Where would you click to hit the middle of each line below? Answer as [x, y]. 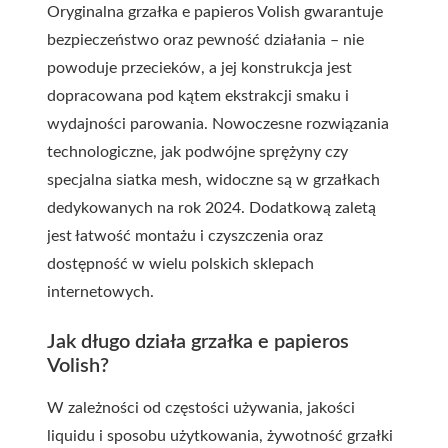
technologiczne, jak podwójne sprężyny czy [197, 152]
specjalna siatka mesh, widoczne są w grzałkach [213, 180]
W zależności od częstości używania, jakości [201, 408]
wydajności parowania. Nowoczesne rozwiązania [218, 124]
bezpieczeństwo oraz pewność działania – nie [205, 40]
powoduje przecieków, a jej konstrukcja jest [199, 68]
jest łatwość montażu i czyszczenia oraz [185, 236]
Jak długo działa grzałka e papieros [198, 342]
